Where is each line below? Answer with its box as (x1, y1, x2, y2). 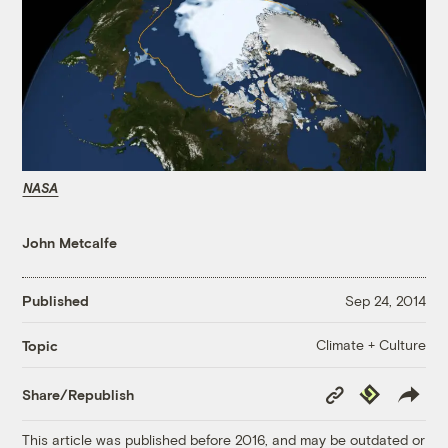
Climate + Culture (315, 336, 426, 354)
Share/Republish (22, 385, 135, 403)
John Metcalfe (22, 234, 118, 252)
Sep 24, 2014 (344, 291, 426, 309)
